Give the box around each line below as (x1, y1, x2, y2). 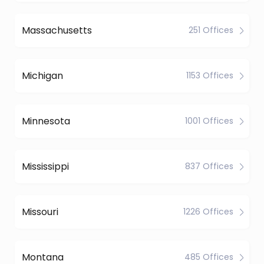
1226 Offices (183, 206, 233, 217)
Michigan (22, 68, 63, 82)
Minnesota (22, 114, 70, 128)
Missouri (22, 204, 58, 219)
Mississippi (22, 159, 69, 173)
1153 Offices (186, 70, 233, 81)
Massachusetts (22, 23, 92, 37)
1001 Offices (185, 115, 233, 127)
